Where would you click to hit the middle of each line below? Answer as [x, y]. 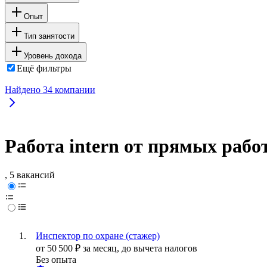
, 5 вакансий [30, 175]
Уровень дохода [53, 55]
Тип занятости [49, 36]
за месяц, [102, 249]
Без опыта [56, 260]
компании [74, 89]
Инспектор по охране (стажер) [98, 236]
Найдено [24, 89]
